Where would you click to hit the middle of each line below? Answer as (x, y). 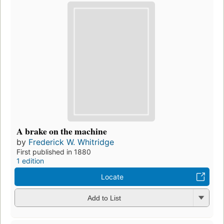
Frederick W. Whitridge (71, 142)
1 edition (30, 160)
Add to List (104, 198)
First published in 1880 (54, 151)
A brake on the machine (62, 131)
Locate (112, 176)
